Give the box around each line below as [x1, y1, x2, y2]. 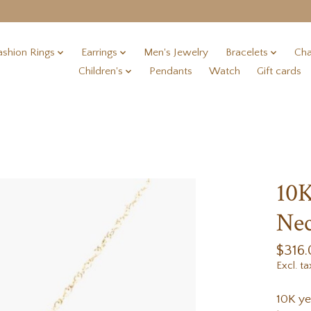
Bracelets [225, 47, 268, 59]
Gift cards [257, 65, 302, 78]
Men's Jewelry [144, 47, 209, 59]
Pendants [149, 65, 193, 78]
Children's [78, 65, 123, 78]
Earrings [81, 47, 117, 59]
